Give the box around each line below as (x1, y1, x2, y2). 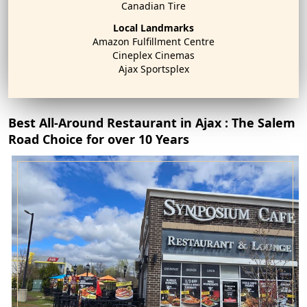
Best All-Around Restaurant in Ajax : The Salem (8, 114, 295, 132)
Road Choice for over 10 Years (8, 131, 189, 148)
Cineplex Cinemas (112, 49, 195, 62)
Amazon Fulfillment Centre (93, 35, 214, 49)
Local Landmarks (113, 21, 194, 35)
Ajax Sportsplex (118, 62, 189, 76)
